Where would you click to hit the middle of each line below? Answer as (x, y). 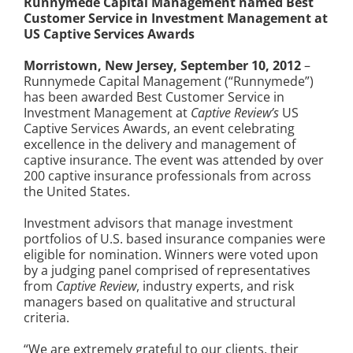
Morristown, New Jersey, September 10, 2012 (162, 66)
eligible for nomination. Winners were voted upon (171, 255)
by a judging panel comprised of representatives (167, 271)
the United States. (77, 192)
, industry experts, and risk (215, 286)
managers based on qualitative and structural (160, 302)
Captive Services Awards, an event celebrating (159, 129)
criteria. (46, 318)
